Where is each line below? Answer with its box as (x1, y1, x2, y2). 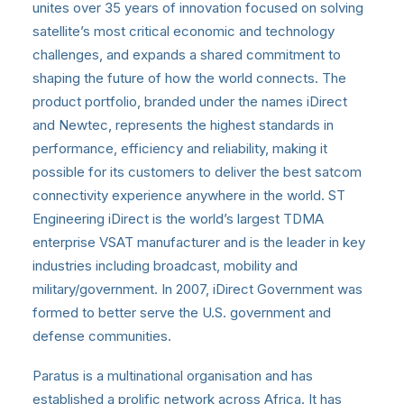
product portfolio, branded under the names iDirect (32, 92, 347, 110)
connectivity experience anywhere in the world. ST (32, 186, 345, 204)
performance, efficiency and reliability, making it (32, 139, 327, 157)
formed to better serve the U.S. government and (32, 303, 331, 321)
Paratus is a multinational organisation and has (32, 366, 313, 384)
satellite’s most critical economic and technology (32, 22, 335, 40)
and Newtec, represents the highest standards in (32, 115, 334, 133)
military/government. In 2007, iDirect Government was (32, 280, 363, 298)
